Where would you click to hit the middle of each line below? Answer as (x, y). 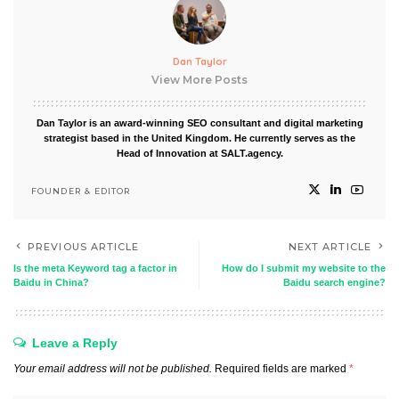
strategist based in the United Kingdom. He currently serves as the (199, 138)
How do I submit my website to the (304, 268)
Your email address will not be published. (113, 369)
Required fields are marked (282, 369)
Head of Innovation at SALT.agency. (199, 153)
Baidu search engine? (334, 282)
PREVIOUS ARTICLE (84, 247)
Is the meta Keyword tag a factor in (95, 268)
